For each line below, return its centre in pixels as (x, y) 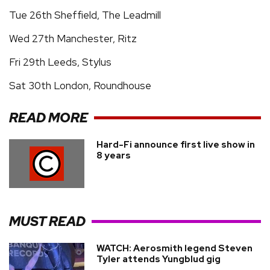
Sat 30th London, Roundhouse (80, 86)
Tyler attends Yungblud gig (159, 259)
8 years (114, 155)
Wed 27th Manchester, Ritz (73, 39)
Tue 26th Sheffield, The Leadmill (85, 15)
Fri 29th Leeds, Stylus (60, 62)
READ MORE (49, 118)
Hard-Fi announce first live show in (176, 145)
